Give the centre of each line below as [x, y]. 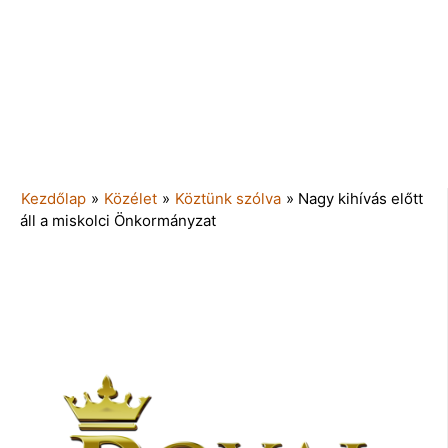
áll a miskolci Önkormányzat [118, 220]
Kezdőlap [53, 198]
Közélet [130, 198]
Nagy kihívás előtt [360, 198]
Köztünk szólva [228, 198]
